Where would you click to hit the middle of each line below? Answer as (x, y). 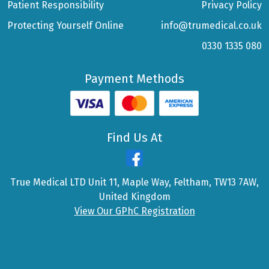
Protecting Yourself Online (65, 26)
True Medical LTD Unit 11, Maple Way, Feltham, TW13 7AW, (134, 183)
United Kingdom (134, 197)
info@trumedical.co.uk (211, 26)
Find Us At (134, 138)
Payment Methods (134, 78)
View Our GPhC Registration (134, 211)
